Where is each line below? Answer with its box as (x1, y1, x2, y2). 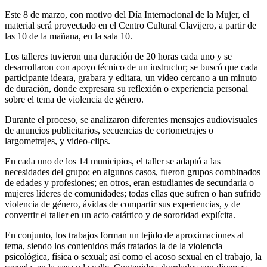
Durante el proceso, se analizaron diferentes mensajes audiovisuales (5, 114, 257, 125)
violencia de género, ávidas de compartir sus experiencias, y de (5, 198, 240, 209)
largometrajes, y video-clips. (5, 135, 110, 146)
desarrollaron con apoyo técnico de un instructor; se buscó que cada (5, 61, 258, 72)
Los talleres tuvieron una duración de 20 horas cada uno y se (5, 51, 232, 61)
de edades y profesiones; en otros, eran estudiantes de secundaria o (5, 177, 254, 188)
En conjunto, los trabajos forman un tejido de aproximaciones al (5, 229, 244, 240)
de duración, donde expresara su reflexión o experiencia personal (5, 83, 248, 94)
